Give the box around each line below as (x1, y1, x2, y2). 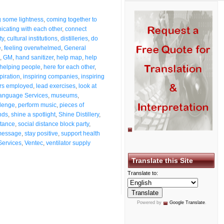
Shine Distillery (58, 110, 99, 118)
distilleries (60, 34, 88, 42)
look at (78, 82, 96, 89)
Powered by (136, 200, 163, 205)
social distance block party (18, 120, 89, 127)
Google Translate (169, 200, 205, 205)
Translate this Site (131, 156, 193, 164)
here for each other (43, 63, 94, 70)
